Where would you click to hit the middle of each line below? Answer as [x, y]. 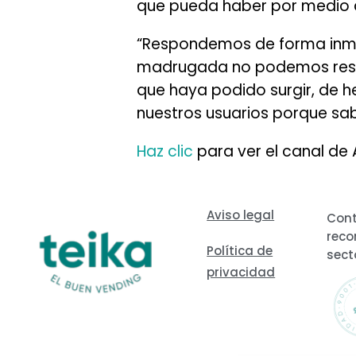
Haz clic [165, 152]
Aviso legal [241, 215]
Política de [240, 251]
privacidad [241, 273]
